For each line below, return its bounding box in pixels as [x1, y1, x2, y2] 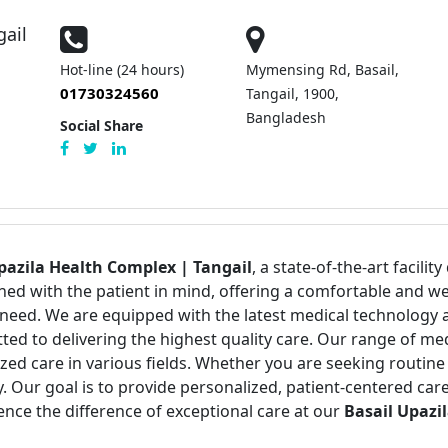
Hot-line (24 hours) [59, 60, 184, 79]
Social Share [59, 116, 143, 135]
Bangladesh [245, 108, 326, 127]
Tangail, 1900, [245, 84, 339, 103]
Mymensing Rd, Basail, [245, 60, 399, 79]
